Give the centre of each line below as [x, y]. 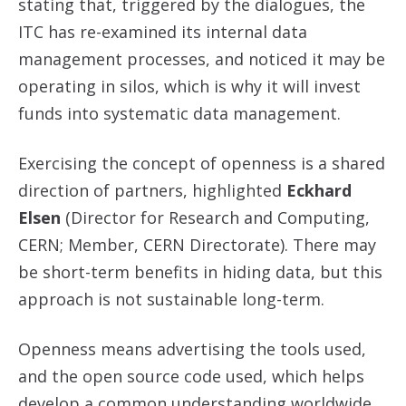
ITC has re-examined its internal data [163, 32]
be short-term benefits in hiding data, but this [200, 272]
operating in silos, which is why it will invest [189, 86]
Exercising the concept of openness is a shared [202, 163]
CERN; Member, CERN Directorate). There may [197, 245]
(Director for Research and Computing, [215, 217]
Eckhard [319, 190]
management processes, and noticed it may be [202, 59]
